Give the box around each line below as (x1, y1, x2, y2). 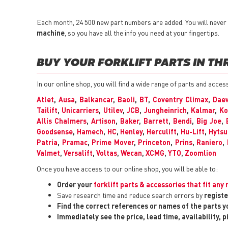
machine (37, 28, 65, 38)
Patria (37, 137, 58, 147)
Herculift (147, 127, 177, 136)
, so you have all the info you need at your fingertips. (65, 28, 219, 38)
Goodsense (37, 127, 73, 136)
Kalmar (191, 105, 215, 115)
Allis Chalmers (37, 116, 87, 126)
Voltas (96, 148, 117, 158)
